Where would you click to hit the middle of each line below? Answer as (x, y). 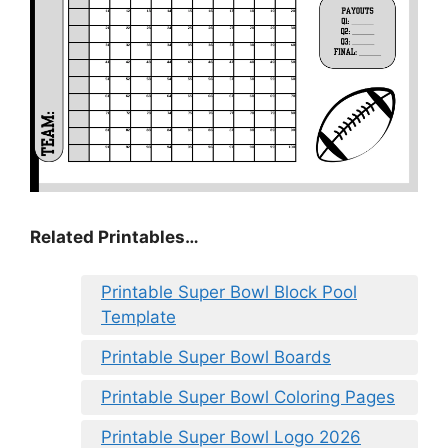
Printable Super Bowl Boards (216, 357)
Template (138, 317)
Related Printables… (114, 236)
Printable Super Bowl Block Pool (229, 292)
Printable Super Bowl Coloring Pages (248, 397)
